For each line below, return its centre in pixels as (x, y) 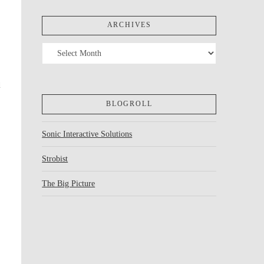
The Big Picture (69, 184)
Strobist (55, 159)
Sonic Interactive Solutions (87, 134)
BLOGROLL (129, 104)
